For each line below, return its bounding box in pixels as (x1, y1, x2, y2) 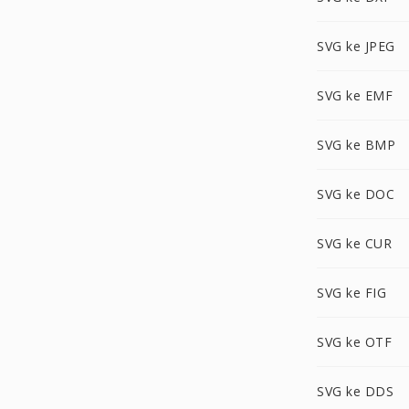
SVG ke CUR (317, 235, 392, 252)
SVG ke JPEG (317, 37, 395, 55)
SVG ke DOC (317, 185, 394, 203)
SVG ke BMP (317, 136, 395, 153)
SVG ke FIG (317, 284, 386, 301)
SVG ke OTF (317, 333, 392, 351)
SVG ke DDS (317, 383, 393, 400)
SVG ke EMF (317, 87, 393, 104)
